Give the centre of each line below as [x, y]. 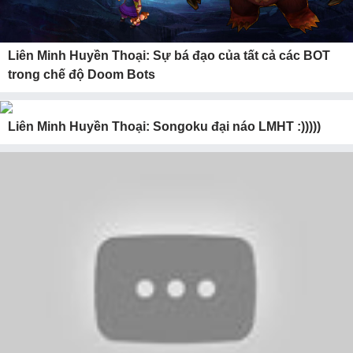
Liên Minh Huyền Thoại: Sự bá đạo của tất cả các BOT [169, 56]
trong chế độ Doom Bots [82, 74]
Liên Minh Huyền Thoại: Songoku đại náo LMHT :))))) [164, 126]
